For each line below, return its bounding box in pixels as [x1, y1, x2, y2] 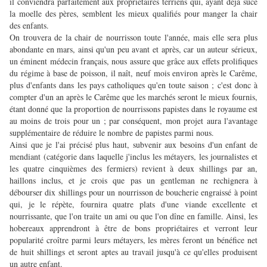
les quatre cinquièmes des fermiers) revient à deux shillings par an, [10, 163, 257, 175]
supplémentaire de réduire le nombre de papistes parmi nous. [10, 127, 214, 139]
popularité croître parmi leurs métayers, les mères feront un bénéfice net [10, 234, 257, 246]
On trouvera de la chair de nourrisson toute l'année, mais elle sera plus [10, 32, 257, 44]
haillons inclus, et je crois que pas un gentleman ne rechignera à [10, 175, 257, 187]
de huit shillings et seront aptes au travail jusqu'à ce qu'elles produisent [10, 246, 257, 258]
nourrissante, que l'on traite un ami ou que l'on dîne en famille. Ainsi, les [10, 210, 257, 222]
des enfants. [10, 20, 49, 32]
